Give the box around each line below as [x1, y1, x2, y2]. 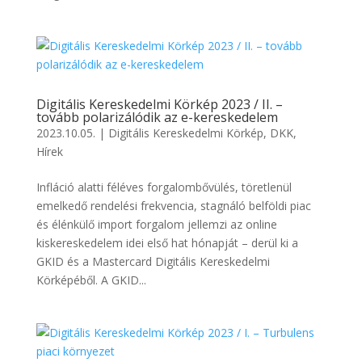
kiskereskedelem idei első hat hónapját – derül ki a [36, 235, 298, 250]
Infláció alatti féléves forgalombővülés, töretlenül [36, 179, 292, 195]
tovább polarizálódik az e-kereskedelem [36, 108, 278, 126]
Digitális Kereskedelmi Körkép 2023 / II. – [36, 95, 283, 113]
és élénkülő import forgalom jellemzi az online [36, 217, 277, 232]
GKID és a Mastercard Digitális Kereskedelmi [36, 254, 270, 269]
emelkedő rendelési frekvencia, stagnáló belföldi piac [36, 198, 311, 213]
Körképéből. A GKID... [36, 272, 146, 288]
